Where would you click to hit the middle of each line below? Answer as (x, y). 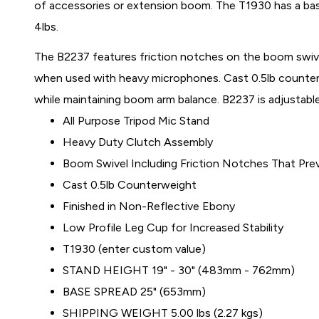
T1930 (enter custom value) (135, 249)
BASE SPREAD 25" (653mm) (135, 292)
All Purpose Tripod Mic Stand (136, 121)
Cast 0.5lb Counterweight (130, 185)
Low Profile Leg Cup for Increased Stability (173, 228)
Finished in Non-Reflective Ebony (149, 206)
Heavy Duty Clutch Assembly (138, 142)
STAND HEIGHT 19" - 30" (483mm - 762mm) (179, 270)
